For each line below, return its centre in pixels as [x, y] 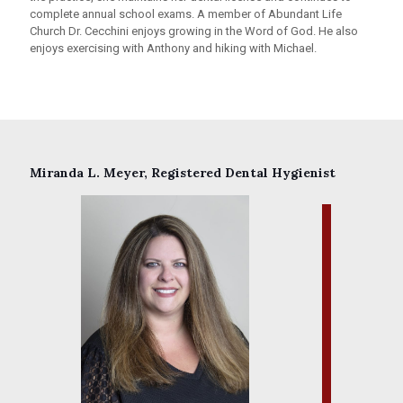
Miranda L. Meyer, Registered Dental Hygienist [183, 173]
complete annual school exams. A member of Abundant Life [186, 14]
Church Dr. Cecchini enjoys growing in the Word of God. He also [194, 31]
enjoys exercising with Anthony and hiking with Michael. [173, 49]
